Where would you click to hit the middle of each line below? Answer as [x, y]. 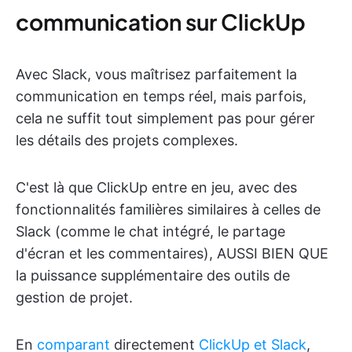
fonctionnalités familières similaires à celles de [168, 209]
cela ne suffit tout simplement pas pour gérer [165, 118]
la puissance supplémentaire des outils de [153, 275]
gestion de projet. [74, 297]
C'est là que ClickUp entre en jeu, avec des [156, 187]
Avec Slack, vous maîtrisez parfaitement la [156, 74]
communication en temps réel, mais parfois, [161, 96]
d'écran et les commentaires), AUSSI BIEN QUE [172, 253]
